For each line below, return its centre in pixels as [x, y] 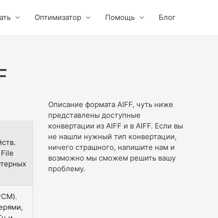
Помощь [120, 17]
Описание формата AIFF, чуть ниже [110, 104]
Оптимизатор [58, 17]
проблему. [66, 168]
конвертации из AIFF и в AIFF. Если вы [115, 126]
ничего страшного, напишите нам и [111, 147]
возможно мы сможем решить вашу [112, 158]
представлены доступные [94, 115]
